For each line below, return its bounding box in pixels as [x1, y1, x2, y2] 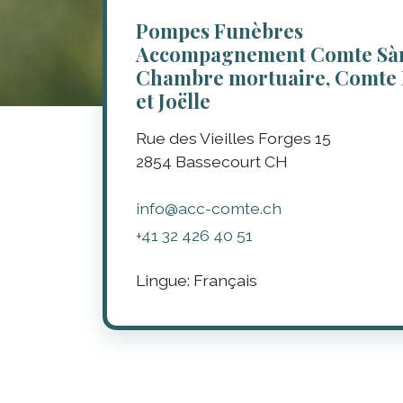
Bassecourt [175, 151, 261, 171]
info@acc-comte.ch [135, 199, 282, 219]
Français [193, 271, 257, 291]
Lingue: [135, 271, 193, 291]
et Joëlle [135, 86, 210, 114]
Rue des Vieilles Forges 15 [135, 128, 331, 148]
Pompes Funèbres [135, 16, 303, 44]
